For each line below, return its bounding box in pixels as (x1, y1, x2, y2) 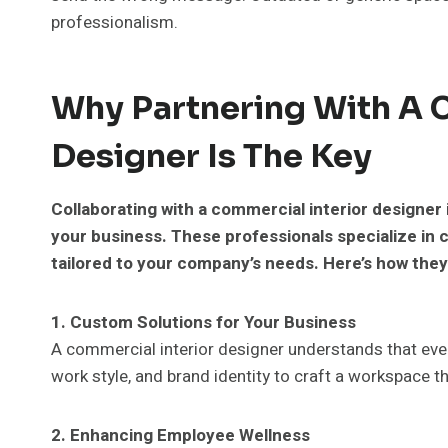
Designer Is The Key (51, 135, 372, 176)
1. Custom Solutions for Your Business (51, 309, 356, 335)
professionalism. (51, 9, 178, 35)
